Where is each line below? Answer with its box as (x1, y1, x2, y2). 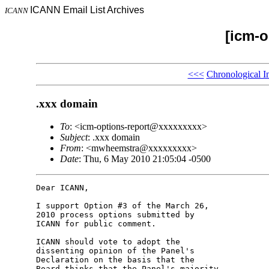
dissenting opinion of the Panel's (35, 246, 199, 256)
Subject (59, 132, 88, 143)
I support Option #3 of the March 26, (35, 201, 214, 211)
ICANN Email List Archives (30, 5, 144, 15)
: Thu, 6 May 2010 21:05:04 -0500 (78, 154, 211, 165)
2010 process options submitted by (35, 210, 199, 220)
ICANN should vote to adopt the (35, 237, 185, 247)
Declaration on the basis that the (35, 255, 199, 265)
